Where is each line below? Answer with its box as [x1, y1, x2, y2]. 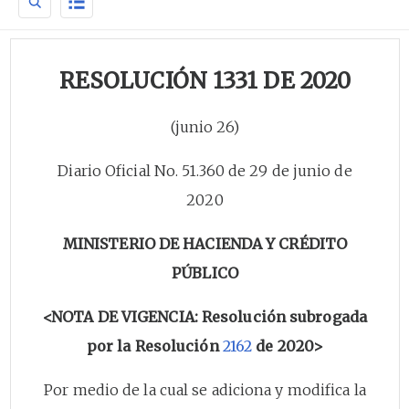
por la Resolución [86, 336, 223, 355]
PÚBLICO [172, 263, 238, 282]
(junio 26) [170, 117, 240, 136]
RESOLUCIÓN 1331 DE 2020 [58, 66, 351, 95]
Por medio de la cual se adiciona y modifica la [44, 380, 366, 399]
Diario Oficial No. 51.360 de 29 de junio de [58, 161, 352, 180]
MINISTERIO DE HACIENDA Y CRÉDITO [62, 234, 348, 253]
